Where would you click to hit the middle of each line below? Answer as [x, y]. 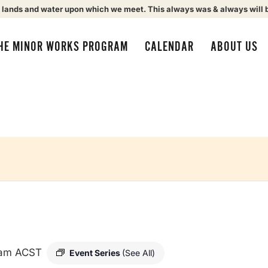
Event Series [96, 253]
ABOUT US [234, 47]
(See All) [138, 253]
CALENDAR [169, 47]
